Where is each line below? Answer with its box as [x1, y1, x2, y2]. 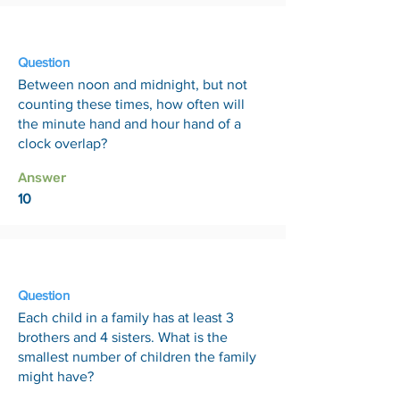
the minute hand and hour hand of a [18, 116, 241, 131]
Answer [18, 170, 66, 186]
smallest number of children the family [18, 349, 256, 364]
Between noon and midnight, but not [18, 77, 247, 92]
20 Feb [18, 13, 71, 30]
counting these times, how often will [18, 96, 245, 112]
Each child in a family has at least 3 [18, 310, 234, 325]
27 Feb [18, 246, 70, 263]
